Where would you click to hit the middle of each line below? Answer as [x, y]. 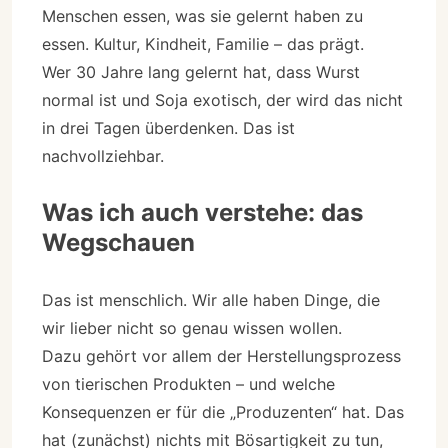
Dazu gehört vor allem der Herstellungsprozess [221, 355]
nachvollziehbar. [103, 155]
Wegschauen [118, 242]
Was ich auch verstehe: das [202, 212]
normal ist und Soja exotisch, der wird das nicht [222, 99]
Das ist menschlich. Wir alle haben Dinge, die [211, 299]
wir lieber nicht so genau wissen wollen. [192, 327]
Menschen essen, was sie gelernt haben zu [202, 15]
